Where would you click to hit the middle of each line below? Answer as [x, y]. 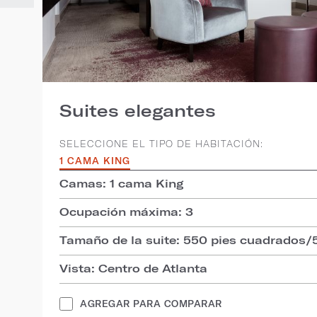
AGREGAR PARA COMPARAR [151, 303]
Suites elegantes [138, 110]
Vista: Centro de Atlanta [133, 268]
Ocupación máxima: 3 [126, 211]
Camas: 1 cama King [122, 183]
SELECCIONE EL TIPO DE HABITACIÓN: [161, 144]
